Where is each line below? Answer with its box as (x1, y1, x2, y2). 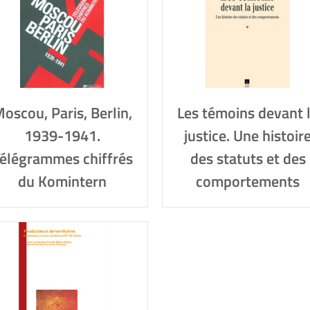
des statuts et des (190, 147, 306, 170)
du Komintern (18, 170, 107, 193)
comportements (196, 170, 300, 193)
